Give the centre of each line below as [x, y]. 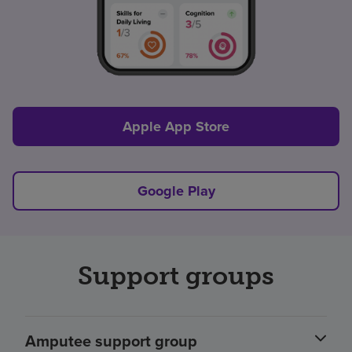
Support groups [176, 276]
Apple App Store [176, 127]
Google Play [176, 191]
